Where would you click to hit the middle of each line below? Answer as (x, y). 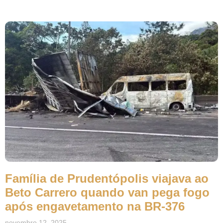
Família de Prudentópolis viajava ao (107, 179)
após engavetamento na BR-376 (95, 207)
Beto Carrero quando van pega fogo (107, 193)
